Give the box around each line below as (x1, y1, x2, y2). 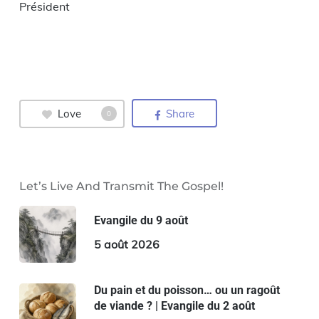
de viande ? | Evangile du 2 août (93, 298, 255, 313)
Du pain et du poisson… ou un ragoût (93, 283, 280, 297)
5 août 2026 (93, 236, 159, 251)
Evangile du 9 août (93, 213, 188, 227)
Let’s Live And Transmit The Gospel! (19, 179, 224, 193)
